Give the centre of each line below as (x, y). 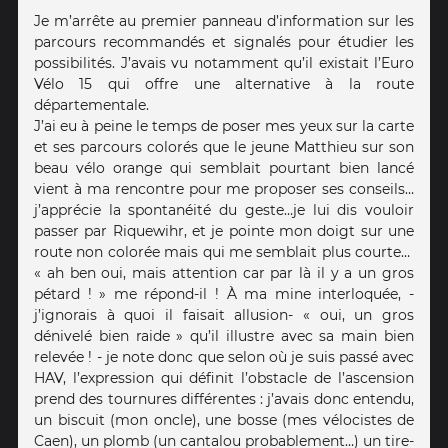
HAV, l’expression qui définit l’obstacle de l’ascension (224, 378)
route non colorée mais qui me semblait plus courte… (224, 252)
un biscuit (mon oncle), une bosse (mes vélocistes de (224, 420)
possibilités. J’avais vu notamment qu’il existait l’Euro (224, 63)
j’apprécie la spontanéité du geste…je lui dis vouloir (224, 210)
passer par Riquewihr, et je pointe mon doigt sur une (224, 231)
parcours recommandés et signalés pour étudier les (224, 42)
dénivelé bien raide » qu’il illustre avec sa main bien (224, 336)
